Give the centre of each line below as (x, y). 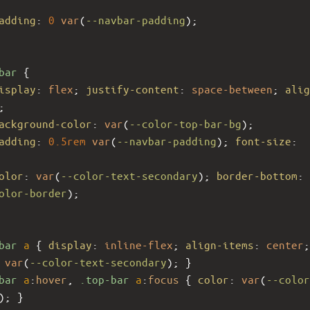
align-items (220, 244)
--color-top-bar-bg (185, 123)
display (70, 244)
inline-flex (139, 244)
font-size (263, 140)
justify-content (133, 89)
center (285, 244)
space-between (232, 89)
